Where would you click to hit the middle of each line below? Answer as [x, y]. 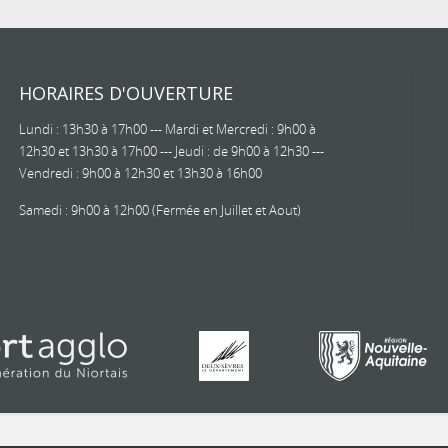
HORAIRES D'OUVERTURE [126, 93]
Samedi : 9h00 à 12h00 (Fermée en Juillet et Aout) [160, 210]
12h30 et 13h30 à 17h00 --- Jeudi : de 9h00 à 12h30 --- [171, 151]
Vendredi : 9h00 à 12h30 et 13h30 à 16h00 [140, 173]
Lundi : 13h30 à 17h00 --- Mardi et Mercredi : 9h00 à [167, 129]
